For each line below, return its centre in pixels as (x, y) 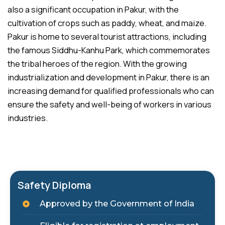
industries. (28, 118)
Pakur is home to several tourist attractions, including (107, 37)
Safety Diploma (54, 185)
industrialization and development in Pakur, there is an (108, 78)
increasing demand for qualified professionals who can (111, 91)
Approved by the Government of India (117, 204)
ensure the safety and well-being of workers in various (109, 105)
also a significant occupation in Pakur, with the (93, 10)
